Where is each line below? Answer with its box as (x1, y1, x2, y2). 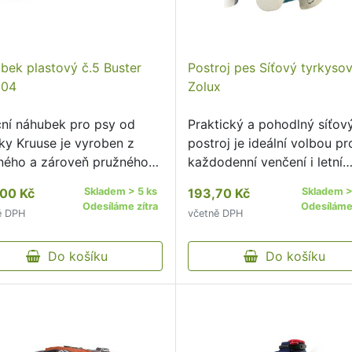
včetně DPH (188, 207, 244, 219)
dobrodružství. (188, 173, 276, 189)
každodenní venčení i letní (188, 154, 343, 170)
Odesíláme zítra (82, 200, 159, 212)
